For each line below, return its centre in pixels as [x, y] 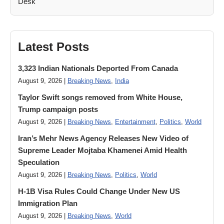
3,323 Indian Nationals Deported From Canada [98, 68]
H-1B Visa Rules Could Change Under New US [99, 191]
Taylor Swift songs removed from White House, [100, 97]
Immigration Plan [48, 203]
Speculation [39, 162]
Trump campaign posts [58, 109]
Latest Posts [53, 47]
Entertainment [135, 122]
